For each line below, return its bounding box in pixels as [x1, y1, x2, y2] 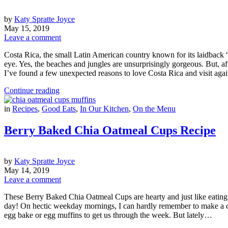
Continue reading [4, 85, 60, 95]
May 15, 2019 [4, 23, 49, 33]
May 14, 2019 [4, 165, 49, 175]
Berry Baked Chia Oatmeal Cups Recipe [4, 123, 216, 137]
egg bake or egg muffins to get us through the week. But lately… [4, 210, 212, 219]
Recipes [12, 104, 38, 113]
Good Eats [42, 104, 76, 113]
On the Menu [133, 104, 176, 113]
